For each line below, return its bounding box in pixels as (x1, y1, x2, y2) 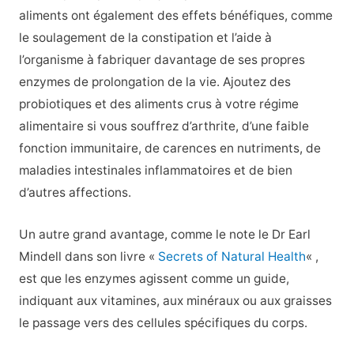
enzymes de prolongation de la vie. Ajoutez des (18, 74, 291, 90)
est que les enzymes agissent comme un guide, (18, 271, 289, 287)
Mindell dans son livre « (18, 249, 158, 265)
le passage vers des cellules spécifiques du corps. (18, 315, 307, 331)
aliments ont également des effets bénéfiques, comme (18, 8, 333, 24)
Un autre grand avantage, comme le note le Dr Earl (18, 227, 311, 243)
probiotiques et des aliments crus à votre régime (18, 96, 299, 112)
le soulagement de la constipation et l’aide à (18, 30, 272, 46)
